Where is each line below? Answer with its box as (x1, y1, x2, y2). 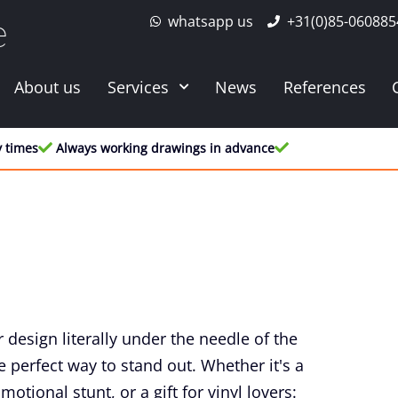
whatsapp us (168, 12, 253, 31)
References (283, 76, 366, 98)
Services (107, 76, 169, 98)
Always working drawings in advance (56, 139, 275, 156)
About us (14, 76, 81, 98)
